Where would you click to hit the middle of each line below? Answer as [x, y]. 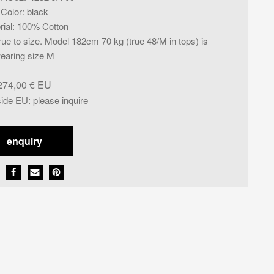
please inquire [60, 100]
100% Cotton [43, 26]
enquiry [24, 141]
